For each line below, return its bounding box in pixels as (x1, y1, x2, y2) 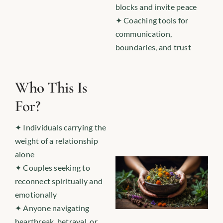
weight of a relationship (14, 136, 98, 145)
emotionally (14, 190, 57, 199)
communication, (115, 29, 172, 38)
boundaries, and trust (115, 42, 191, 52)
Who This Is (14, 78, 88, 97)
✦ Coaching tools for (115, 15, 189, 25)
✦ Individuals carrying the (14, 122, 107, 132)
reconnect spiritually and (14, 176, 103, 186)
